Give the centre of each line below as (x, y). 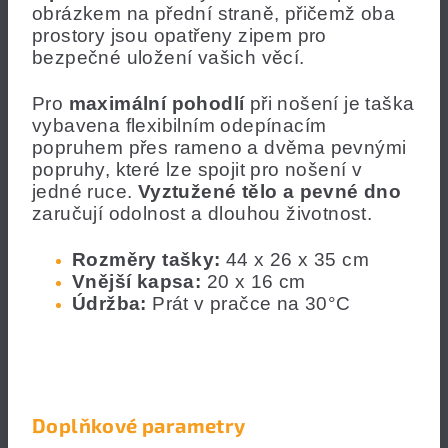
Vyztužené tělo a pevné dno (269, 191)
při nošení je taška (329, 103)
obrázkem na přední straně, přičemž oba (214, 13)
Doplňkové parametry (139, 425)
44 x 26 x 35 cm (295, 259)
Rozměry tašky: (146, 259)
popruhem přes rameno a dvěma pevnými (219, 147)
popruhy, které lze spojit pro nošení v (197, 169)
